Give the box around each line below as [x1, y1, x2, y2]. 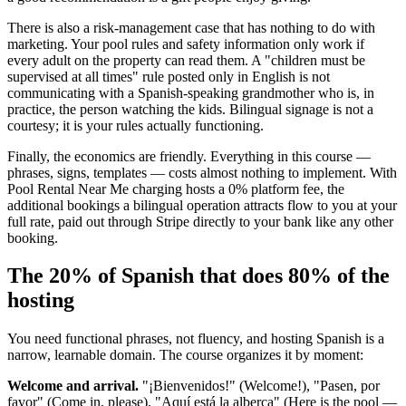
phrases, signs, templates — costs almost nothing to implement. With [7, 164, 397, 180]
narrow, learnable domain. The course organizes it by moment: [7, 347, 363, 363]
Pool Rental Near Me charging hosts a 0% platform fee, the [7, 180, 344, 197]
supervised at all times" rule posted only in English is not [7, 68, 330, 84]
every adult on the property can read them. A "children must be [7, 52, 365, 68]
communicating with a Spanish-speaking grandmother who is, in [7, 84, 374, 101]
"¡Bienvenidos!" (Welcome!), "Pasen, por [139, 378, 380, 394]
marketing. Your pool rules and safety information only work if [7, 35, 364, 52]
